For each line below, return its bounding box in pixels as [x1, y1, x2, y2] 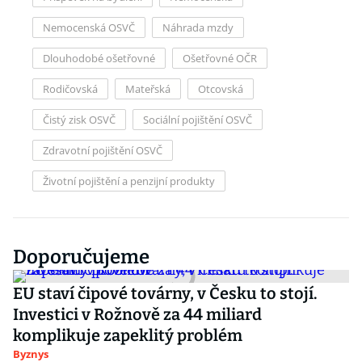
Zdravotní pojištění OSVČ [43, 143, 162, 158]
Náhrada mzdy [162, 20, 234, 35]
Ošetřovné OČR [183, 51, 257, 65]
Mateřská [125, 82, 170, 96]
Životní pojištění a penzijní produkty [43, 174, 215, 188]
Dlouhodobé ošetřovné [43, 51, 155, 65]
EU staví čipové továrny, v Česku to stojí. [13, 284, 318, 303]
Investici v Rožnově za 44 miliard [13, 305, 262, 324]
